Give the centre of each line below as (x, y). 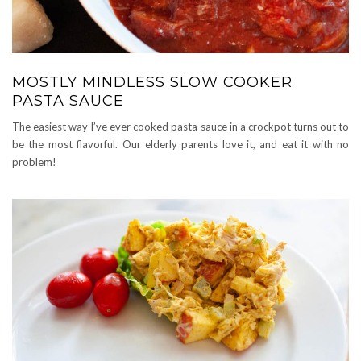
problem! (34, 162)
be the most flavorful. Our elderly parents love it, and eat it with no (180, 144)
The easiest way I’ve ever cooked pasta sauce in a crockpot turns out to (180, 127)
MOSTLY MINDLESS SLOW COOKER (152, 82)
